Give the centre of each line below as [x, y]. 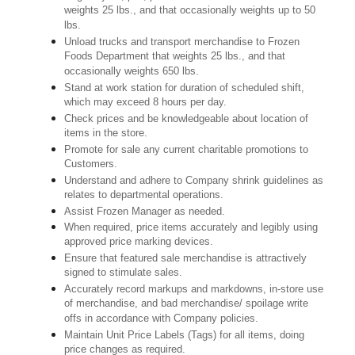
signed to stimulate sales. [124, 273]
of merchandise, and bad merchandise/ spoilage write [187, 304]
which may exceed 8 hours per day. [146, 103]
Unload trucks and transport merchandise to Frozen [182, 42]
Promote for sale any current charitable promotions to [187, 150]
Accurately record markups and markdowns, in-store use [194, 289]
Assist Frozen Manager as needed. [145, 212]
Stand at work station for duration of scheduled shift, [185, 88]
